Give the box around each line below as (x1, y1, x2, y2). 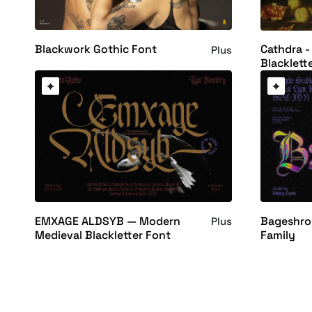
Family (260, 227, 295, 242)
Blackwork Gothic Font (35, 42, 157, 56)
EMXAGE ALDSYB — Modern (35, 213, 180, 228)
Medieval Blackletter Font (35, 227, 171, 242)
